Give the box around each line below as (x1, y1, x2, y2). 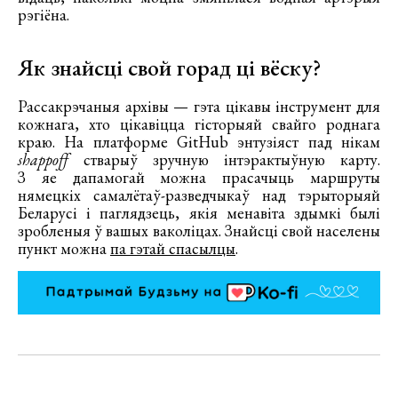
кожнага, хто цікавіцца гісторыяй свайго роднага (18, 113, 380, 134)
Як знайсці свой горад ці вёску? (18, 52, 322, 83)
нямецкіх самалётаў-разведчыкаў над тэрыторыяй (18, 184, 380, 205)
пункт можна (18, 237, 110, 259)
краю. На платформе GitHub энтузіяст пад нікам (18, 131, 380, 152)
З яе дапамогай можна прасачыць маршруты (18, 166, 380, 187)
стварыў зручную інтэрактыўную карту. (68, 148, 380, 170)
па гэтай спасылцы (110, 237, 235, 259)
